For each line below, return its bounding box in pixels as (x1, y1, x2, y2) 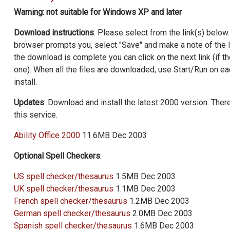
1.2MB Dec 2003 (127, 196, 189, 206)
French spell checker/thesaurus (14, 196, 127, 206)
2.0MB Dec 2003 (130, 208, 193, 218)
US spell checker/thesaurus (14, 171, 113, 181)
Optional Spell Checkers (14, 151, 100, 161)
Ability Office (14, 130, 62, 140)
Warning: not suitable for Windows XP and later (14, 7, 182, 17)
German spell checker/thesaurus (14, 208, 130, 218)
